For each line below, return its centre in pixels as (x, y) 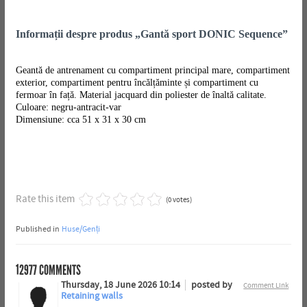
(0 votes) (179, 199)
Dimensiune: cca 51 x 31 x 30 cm (81, 119)
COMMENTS (59, 270)
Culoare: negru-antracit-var (68, 107)
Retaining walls (91, 296)
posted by (211, 285)
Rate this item (45, 199)
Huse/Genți (81, 229)
